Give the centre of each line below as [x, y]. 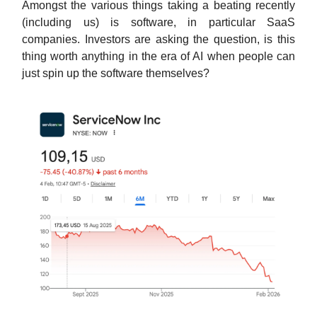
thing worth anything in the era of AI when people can [158, 56]
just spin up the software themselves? [117, 73]
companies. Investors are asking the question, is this [158, 39]
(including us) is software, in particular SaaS [158, 22]
